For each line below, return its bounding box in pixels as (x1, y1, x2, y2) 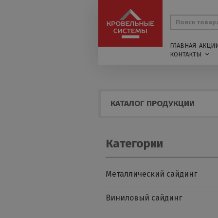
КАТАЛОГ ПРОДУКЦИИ (110, 98, 195, 109)
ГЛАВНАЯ (169, 42, 196, 49)
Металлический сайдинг (106, 169, 197, 179)
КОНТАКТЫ (169, 51, 201, 58)
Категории (106, 137, 163, 150)
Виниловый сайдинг (106, 193, 182, 202)
